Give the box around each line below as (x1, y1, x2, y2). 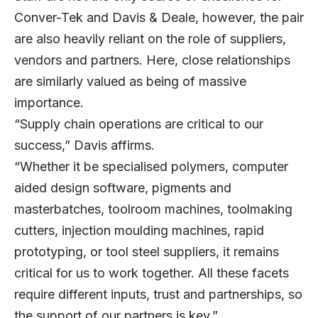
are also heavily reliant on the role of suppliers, (14, 31, 286, 47)
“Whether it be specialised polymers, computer (14, 159, 288, 175)
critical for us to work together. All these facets (14, 265, 289, 281)
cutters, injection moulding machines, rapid (14, 223, 264, 238)
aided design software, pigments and (14, 180, 231, 196)
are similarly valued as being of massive (14, 74, 246, 89)
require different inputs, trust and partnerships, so (14, 287, 302, 302)
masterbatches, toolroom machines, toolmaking (14, 202, 292, 217)
